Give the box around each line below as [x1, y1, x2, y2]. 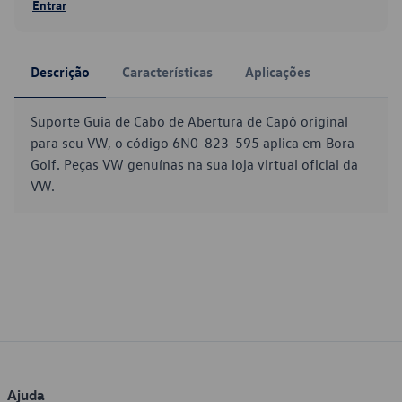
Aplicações [245, 63, 310, 81]
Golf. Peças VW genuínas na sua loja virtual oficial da [31, 155, 358, 173]
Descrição [31, 63, 90, 81]
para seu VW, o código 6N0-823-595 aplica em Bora [31, 134, 354, 152]
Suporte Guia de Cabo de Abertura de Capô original [31, 112, 348, 130]
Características [122, 63, 213, 81]
